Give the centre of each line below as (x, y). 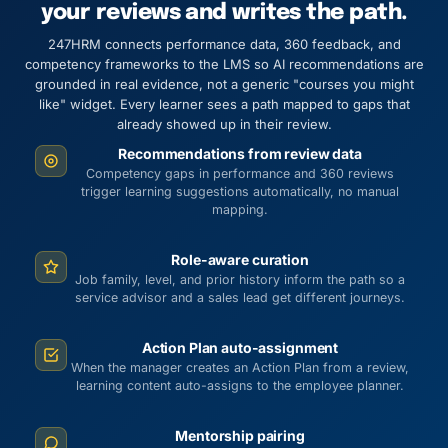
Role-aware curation (240, 259)
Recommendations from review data (240, 153)
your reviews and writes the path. (224, 13)
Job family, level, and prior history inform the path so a (240, 279)
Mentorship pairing (240, 435)
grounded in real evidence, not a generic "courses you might (224, 84)
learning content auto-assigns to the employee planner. (240, 385)
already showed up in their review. (224, 124)
